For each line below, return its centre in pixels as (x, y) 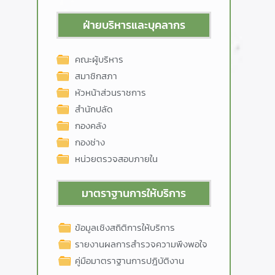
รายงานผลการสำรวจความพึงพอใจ (141, 244)
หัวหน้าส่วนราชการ (110, 93)
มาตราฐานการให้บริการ (134, 193)
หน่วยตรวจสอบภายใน (116, 159)
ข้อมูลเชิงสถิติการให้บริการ (125, 228)
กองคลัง (91, 126)
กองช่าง (90, 142)
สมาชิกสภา (96, 76)
